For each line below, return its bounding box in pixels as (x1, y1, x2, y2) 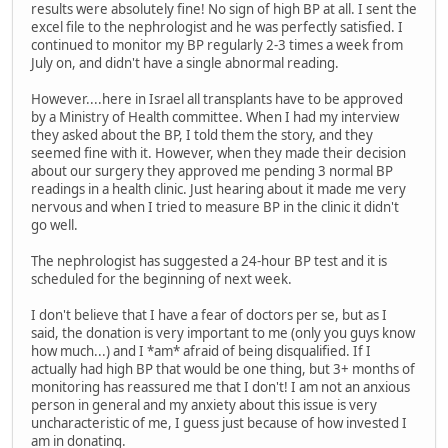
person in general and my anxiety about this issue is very (31, 396, 377, 415)
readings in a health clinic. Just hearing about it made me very (31, 180, 406, 199)
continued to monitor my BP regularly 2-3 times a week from (31, 36, 403, 55)
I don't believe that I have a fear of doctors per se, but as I (31, 306, 387, 325)
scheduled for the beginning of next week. (31, 270, 292, 289)
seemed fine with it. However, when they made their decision (31, 144, 406, 163)
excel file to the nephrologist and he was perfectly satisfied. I (31, 18, 403, 37)
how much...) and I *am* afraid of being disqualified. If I (31, 342, 371, 361)
